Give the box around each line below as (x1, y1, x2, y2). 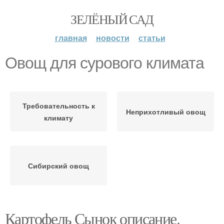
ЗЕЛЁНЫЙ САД (70, 10, 153, 27)
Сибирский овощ (28, 160, 89, 170)
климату (44, 112, 73, 122)
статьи (138, 32, 165, 43)
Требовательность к (22, 100, 95, 110)
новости (95, 32, 129, 43)
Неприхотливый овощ (125, 106, 205, 116)
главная (54, 32, 87, 43)
